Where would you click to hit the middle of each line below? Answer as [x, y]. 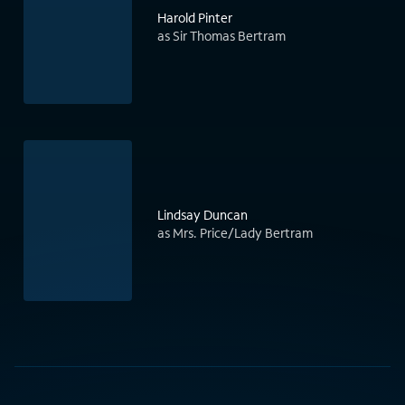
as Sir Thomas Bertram [221, 36]
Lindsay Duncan [202, 215]
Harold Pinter [195, 18]
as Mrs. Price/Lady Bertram [235, 233]
